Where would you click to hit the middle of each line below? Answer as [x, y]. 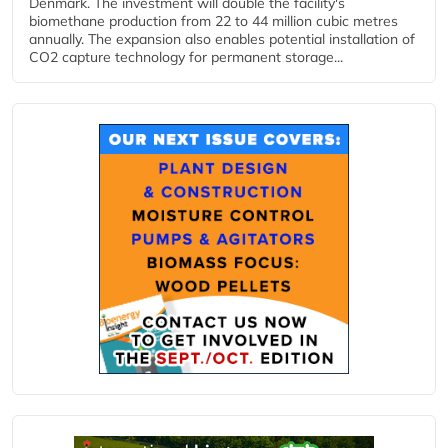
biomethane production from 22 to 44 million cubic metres [213, 21]
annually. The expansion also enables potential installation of [222, 39]
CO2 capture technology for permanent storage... [186, 57]
